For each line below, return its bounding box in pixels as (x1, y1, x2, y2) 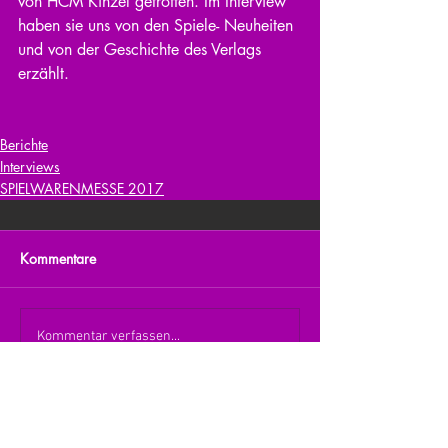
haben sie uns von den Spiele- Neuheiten (18, 14, 298, 36)
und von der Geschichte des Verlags (18, 38, 266, 60)
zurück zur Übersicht (73, 413, 250, 440)
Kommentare (20, 248, 96, 268)
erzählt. (18, 62, 69, 84)
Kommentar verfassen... (37, 328, 180, 346)
